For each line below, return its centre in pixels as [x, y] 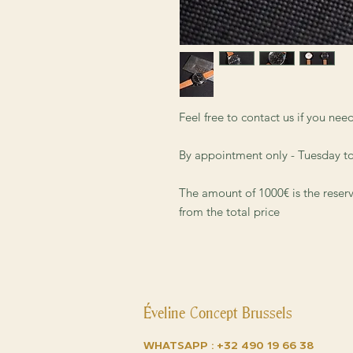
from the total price [229, 212]
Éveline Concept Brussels [218, 313]
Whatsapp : [180, 346]
